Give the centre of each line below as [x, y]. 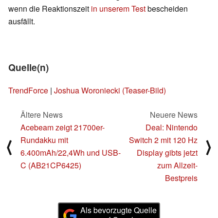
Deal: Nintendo [172, 127]
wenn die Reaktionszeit [50, 9]
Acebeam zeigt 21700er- [63, 127]
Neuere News [174, 115]
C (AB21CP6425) [51, 165]
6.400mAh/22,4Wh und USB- [71, 153]
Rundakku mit [44, 140]
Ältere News [42, 115]
